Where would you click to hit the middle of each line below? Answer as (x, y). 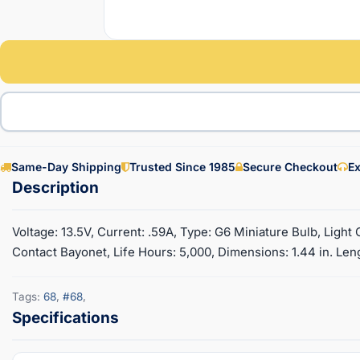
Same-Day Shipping (66, 166)
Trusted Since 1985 (182, 166)
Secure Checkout (290, 166)
